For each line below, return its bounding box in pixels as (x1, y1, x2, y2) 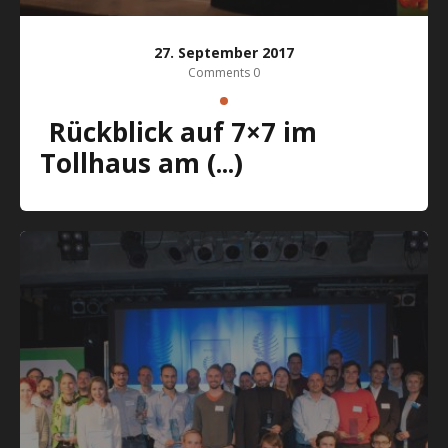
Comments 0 (188, 64, 260, 81)
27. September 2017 (154, 42, 294, 62)
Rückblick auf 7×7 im (49, 114, 66, 150)
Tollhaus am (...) (40, 145, 243, 181)
